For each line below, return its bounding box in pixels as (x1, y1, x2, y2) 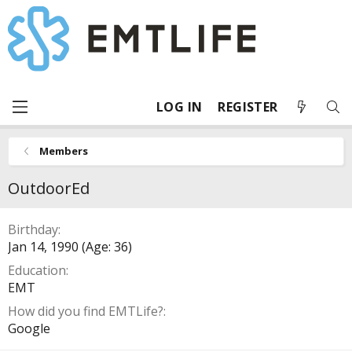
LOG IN (156, 98, 203, 115)
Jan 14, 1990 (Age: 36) (8, 238, 132, 255)
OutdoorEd (8, 178, 90, 199)
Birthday (8, 221, 58, 238)
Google (8, 320, 50, 337)
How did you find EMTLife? (8, 302, 163, 320)
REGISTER (218, 98, 278, 115)
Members (38, 144, 88, 158)
